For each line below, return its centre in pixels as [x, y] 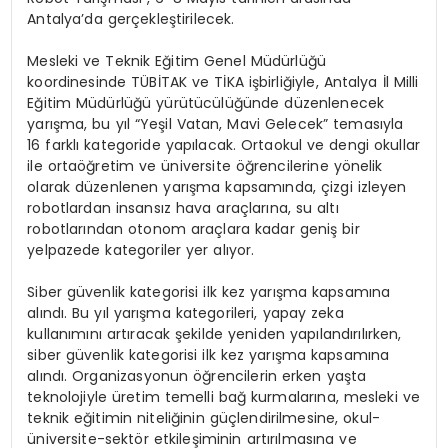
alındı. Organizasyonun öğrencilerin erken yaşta [197, 375]
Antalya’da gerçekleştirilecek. [131, 18]
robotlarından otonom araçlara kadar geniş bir [193, 228]
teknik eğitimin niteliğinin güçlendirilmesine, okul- [204, 417]
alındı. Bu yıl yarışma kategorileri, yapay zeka [185, 312]
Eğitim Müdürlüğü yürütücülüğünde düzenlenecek [206, 102]
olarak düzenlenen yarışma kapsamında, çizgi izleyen [217, 186]
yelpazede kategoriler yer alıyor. [141, 249]
